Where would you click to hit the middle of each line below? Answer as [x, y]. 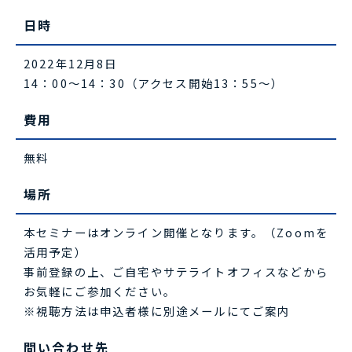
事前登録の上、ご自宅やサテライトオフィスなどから [176, 272]
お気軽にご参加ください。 [100, 291]
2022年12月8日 [71, 64]
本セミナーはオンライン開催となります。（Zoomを [176, 233]
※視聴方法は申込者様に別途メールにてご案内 [157, 311]
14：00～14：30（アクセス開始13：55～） [154, 83]
